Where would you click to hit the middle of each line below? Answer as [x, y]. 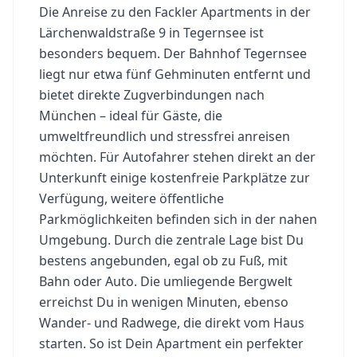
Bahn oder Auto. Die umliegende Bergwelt [166, 281]
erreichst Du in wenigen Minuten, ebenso [164, 302]
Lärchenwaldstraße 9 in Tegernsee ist [151, 32]
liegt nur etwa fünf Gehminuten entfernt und [175, 74]
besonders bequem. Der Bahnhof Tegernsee [173, 53]
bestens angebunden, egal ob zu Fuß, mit [163, 260]
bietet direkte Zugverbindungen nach [152, 94]
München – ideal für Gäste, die [131, 115]
